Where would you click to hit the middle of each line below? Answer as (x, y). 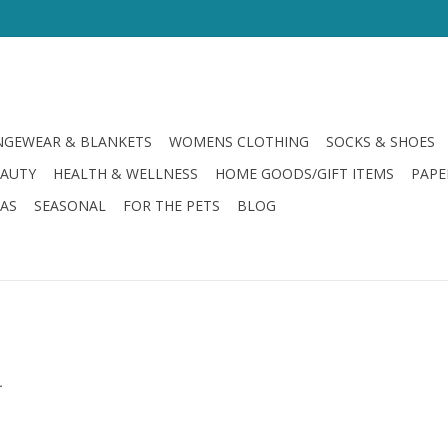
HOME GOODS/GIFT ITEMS (304, 173)
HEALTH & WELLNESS (125, 173)
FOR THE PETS (171, 205)
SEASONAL (70, 205)
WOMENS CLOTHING (239, 141)
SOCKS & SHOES (380, 141)
